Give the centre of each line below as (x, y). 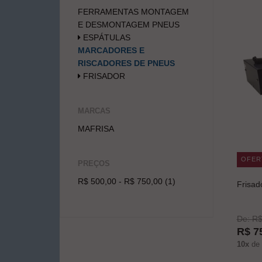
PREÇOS (94, 163)
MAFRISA (96, 128)
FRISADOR (103, 76)
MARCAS (94, 111)
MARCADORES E (111, 50)
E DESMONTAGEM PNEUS (129, 24)
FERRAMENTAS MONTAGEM (133, 11)
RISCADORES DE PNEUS (126, 63)
